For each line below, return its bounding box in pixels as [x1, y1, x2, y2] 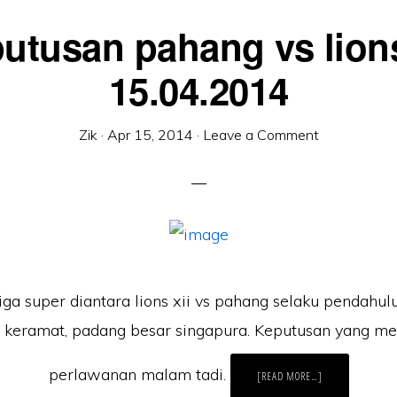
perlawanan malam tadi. [48, 364, 230, 385]
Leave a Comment [202, 126, 319, 144]
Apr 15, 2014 [106, 126, 193, 144]
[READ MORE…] [256, 369, 323, 384]
